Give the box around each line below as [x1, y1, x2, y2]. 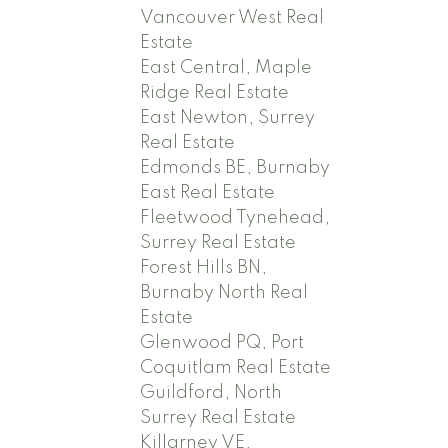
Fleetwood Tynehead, [140, 208, 331, 227]
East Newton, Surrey [140, 108, 316, 127]
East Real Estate [140, 183, 276, 202]
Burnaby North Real [140, 283, 309, 302]
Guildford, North [140, 383, 283, 402]
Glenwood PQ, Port [140, 333, 305, 352]
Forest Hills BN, [140, 258, 268, 277]
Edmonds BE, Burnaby [140, 158, 331, 177]
